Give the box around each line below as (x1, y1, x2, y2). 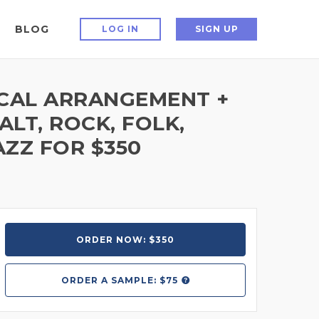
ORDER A (61, 275, 108, 286)
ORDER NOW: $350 (76, 234, 174, 245)
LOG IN (102, 23, 139, 34)
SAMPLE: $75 (108, 275, 178, 286)
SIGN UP (194, 23, 239, 34)
